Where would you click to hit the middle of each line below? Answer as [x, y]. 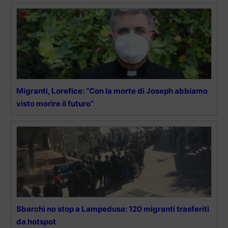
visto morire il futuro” [55, 103]
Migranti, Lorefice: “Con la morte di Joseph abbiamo [112, 91]
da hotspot [36, 221]
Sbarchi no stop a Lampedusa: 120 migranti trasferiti [113, 209]
